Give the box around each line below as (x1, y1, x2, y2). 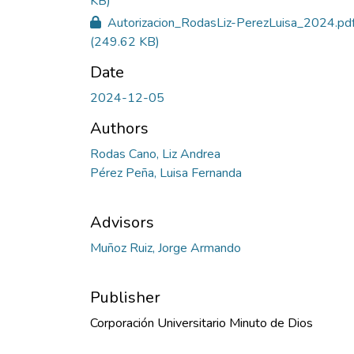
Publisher (90, 286, 160, 308)
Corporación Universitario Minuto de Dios (90, 314, 313, 332)
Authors (90, 117, 149, 139)
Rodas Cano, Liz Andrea (90, 145, 220, 163)
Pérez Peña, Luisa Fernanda (90, 164, 242, 182)
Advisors (90, 211, 154, 233)
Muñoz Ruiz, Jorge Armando (90, 239, 241, 257)
